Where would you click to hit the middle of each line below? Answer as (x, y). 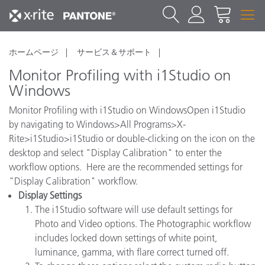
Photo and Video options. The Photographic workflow (143, 224)
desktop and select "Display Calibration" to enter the (115, 153)
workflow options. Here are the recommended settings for (126, 167)
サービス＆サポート (114, 52)
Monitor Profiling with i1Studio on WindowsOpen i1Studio (127, 110)
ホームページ (34, 52)
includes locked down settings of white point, (126, 238)
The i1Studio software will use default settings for (134, 209)
